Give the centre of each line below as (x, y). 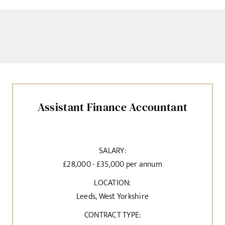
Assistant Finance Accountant (113, 107)
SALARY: (113, 151)
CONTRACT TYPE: (113, 215)
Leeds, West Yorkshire (113, 196)
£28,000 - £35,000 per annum (113, 164)
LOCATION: (113, 183)
